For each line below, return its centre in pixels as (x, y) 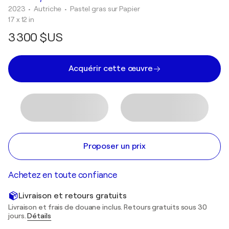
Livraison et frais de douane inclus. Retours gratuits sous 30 (108, 207)
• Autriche (46, 9)
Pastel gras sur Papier (105, 9)
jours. (18, 216)
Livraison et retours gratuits (73, 196)
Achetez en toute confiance (63, 175)
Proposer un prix (114, 146)
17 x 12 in (21, 19)
